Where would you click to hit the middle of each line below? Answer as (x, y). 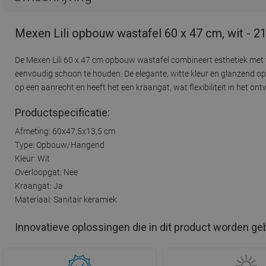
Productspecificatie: (62, 112)
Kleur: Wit (32, 158)
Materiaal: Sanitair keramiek (66, 199)
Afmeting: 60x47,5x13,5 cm (65, 131)
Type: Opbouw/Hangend (60, 145)
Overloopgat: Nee (46, 172)
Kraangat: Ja (39, 186)
